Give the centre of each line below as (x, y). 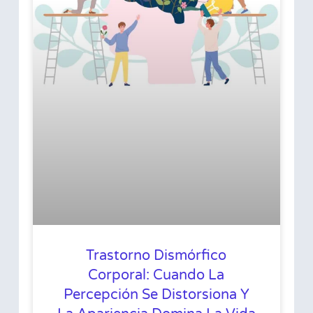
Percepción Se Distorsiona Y (156, 294)
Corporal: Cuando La (156, 275)
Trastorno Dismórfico (156, 255)
